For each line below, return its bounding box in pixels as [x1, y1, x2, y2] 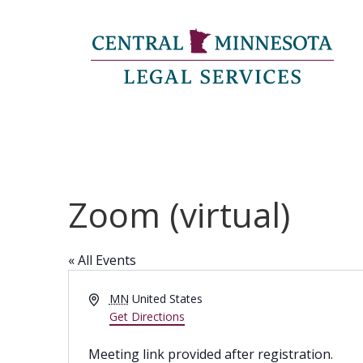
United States [131, 291, 203, 306]
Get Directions [109, 309, 185, 324]
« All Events [68, 251, 136, 269]
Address [88, 290, 130, 305]
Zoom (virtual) [68, 191, 290, 237]
